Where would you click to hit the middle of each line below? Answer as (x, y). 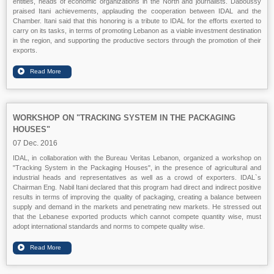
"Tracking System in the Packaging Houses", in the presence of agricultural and (137, 168)
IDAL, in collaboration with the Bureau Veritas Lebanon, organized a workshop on (137, 158)
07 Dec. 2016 (35, 143)
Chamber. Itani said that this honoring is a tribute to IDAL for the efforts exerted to (137, 21)
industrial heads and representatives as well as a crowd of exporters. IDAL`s (137, 177)
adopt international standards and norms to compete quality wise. (109, 226)
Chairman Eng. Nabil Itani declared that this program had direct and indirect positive (137, 187)
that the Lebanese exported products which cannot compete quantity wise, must (137, 217)
